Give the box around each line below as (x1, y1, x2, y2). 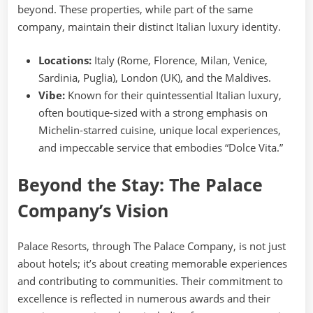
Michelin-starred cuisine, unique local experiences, (38, 122, 281, 137)
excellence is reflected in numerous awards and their (17, 291, 270, 306)
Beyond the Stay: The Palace (17, 173, 263, 197)
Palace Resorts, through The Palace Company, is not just (17, 239, 286, 254)
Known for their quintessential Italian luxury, (65, 87, 282, 102)
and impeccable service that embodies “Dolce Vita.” (38, 140, 283, 154)
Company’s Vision (17, 199, 168, 223)
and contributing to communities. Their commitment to (17, 274, 283, 289)
